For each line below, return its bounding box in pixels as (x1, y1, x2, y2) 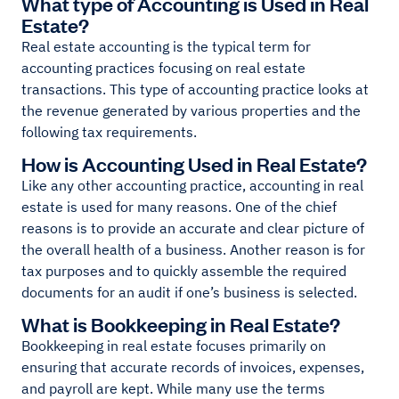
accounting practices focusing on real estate (21, 59, 305, 77)
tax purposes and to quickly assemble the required (21, 262, 346, 281)
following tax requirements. (21, 123, 200, 142)
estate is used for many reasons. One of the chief (21, 198, 337, 216)
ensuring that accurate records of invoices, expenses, (21, 358, 364, 377)
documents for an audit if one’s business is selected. (21, 283, 357, 302)
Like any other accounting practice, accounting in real (21, 176, 363, 195)
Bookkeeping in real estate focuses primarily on (21, 337, 326, 355)
